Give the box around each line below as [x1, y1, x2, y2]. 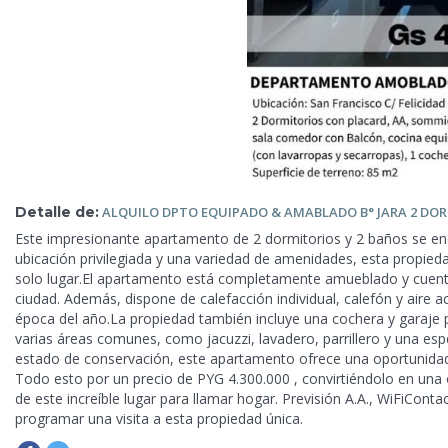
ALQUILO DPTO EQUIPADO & [102, 202, 284, 221]
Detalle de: [15, 202, 99, 221]
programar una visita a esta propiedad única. [15, 409, 303, 429]
